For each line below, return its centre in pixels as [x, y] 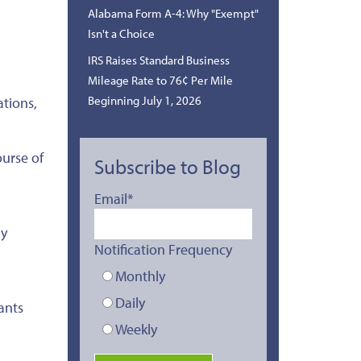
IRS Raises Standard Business [158, 60]
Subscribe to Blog [167, 166]
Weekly [136, 329]
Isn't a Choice [121, 33]
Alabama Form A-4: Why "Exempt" [173, 13]
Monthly [140, 276]
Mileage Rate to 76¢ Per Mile [160, 80]
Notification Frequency [163, 249]
